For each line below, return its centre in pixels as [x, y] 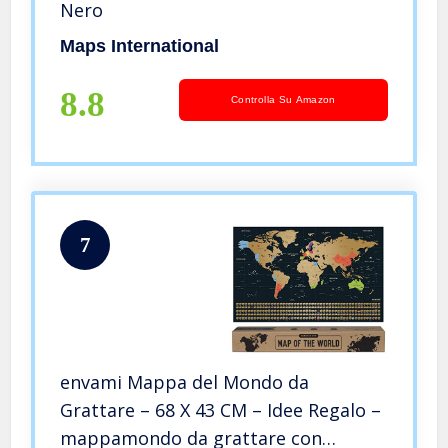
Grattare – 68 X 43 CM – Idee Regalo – [221, 409]
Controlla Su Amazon [283, 99]
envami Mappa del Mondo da [185, 381]
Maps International [140, 45]
